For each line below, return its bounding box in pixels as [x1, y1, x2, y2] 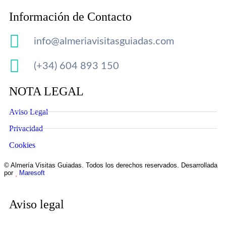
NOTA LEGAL [9, 84, 84, 98]
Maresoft [19, 168, 45, 177]
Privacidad [9, 124, 43, 133]
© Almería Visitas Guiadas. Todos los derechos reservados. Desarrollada [4, 161, 217, 169]
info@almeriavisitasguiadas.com [33, 36, 174, 47]
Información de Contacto [9, 10, 132, 23]
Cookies [9, 140, 35, 149]
